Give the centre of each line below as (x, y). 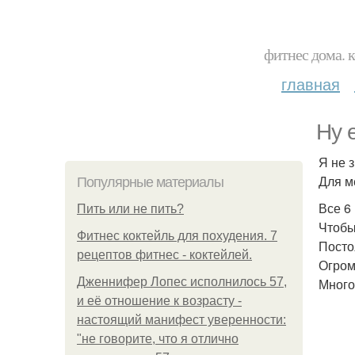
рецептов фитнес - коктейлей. (164, 255)
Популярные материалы (150, 182)
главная (311, 84)
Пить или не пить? (130, 209)
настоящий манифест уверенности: (181, 320)
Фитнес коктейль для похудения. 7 (177, 236)
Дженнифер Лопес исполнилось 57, (182, 282)
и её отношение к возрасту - (159, 301)
